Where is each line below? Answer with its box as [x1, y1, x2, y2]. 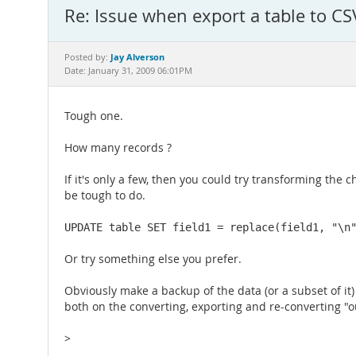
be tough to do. [64, 188, 145, 203]
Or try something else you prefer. [64, 252, 242, 266]
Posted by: [64, 52, 110, 63]
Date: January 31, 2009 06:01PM [64, 65, 192, 76]
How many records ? [64, 141, 172, 155]
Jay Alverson [110, 51, 164, 63]
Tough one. [64, 109, 123, 123]
